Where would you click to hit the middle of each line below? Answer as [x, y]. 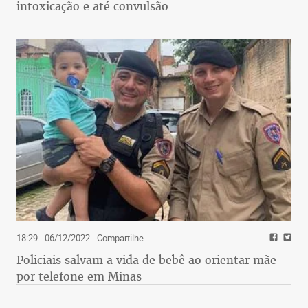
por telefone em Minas [79, 277]
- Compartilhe [117, 238]
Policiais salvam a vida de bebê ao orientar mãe [146, 260]
